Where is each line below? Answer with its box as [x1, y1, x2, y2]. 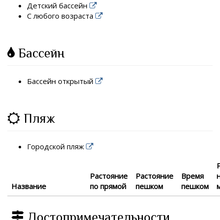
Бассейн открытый [27, 76, 95, 86]
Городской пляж [27, 141, 86, 151]
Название [11, 181, 46, 192]
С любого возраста [27, 10, 95, 21]
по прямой [90, 181, 126, 192]
